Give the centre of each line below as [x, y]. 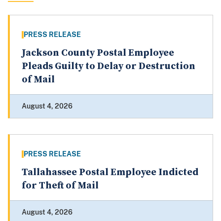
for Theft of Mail [60, 186]
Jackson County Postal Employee [98, 53]
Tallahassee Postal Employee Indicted [110, 173]
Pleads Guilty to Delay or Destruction [109, 67]
